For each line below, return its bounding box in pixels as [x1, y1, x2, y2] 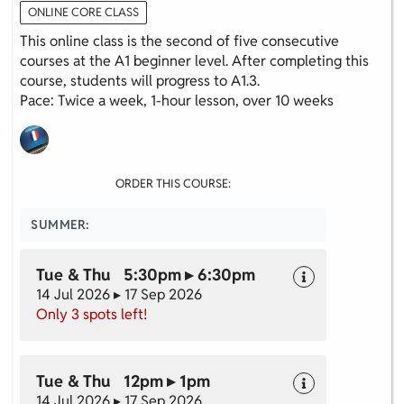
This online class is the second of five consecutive [20, 31, 339, 50]
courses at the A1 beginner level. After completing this [20, 50, 369, 70]
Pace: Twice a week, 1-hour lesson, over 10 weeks [20, 90, 334, 110]
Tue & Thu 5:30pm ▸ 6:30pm [36, 263, 255, 285]
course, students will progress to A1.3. [20, 70, 260, 90]
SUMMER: [31, 216, 90, 233]
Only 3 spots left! [36, 304, 147, 324]
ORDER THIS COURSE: [115, 175, 231, 191]
